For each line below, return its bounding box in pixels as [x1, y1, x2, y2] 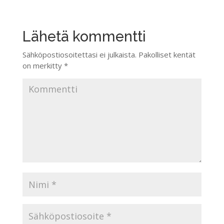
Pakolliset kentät [136, 49, 195, 59]
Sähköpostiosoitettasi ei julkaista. [22, 49, 136, 59]
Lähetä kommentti [22, 28, 146, 45]
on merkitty [22, 60, 64, 70]
